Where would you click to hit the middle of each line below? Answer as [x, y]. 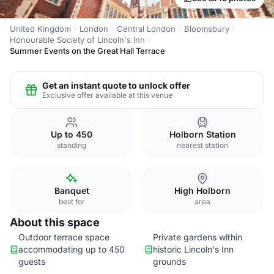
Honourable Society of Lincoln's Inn [77, 40]
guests [32, 261]
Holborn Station [202, 134]
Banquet [72, 191]
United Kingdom [40, 29]
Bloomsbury [207, 29]
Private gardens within [198, 237]
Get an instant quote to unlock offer [116, 85]
